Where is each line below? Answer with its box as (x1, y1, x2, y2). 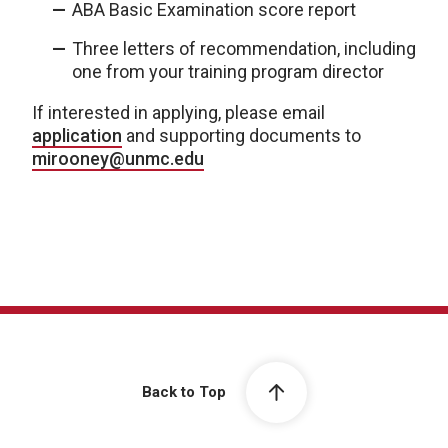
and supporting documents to (122, 124, 361, 146)
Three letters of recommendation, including (72, 37, 416, 59)
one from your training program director (72, 60, 384, 82)
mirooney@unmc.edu (32, 147, 204, 169)
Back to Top (141, 382, 226, 401)
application (32, 124, 122, 146)
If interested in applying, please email (32, 101, 325, 123)
